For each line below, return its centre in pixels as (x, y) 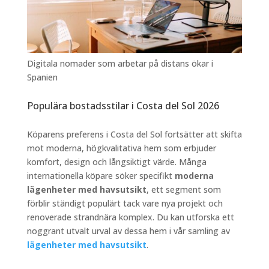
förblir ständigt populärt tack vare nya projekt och (125, 203)
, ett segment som (183, 189)
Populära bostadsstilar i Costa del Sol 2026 (123, 105)
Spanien (42, 77)
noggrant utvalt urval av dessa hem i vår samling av (128, 231)
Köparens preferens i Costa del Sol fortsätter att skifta (134, 134)
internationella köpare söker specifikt (101, 175)
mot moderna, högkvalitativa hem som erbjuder (121, 148)
